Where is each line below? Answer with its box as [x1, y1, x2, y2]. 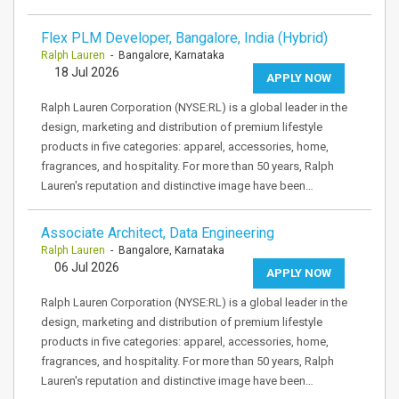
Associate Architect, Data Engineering [41, 224, 274, 241]
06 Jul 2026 [54, 260, 119, 274]
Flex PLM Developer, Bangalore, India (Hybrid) [41, 29, 328, 46]
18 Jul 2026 [54, 65, 119, 79]
